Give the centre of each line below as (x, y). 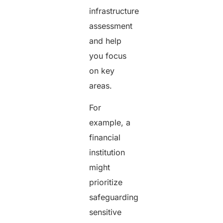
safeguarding (114, 197)
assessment (111, 26)
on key (102, 70)
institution (107, 153)
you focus (108, 56)
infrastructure (114, 11)
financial (105, 138)
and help (106, 41)
